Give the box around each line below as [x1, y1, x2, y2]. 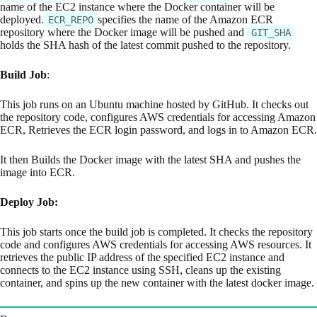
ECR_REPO [47, 13, 93, 25]
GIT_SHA [250, 26, 291, 38]
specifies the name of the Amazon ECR [97, 13, 273, 25]
